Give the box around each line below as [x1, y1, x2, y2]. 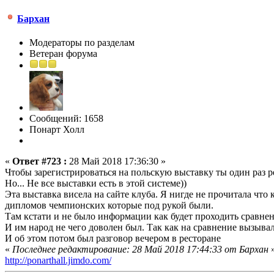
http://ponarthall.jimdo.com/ [5, 255, 111, 266]
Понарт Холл [29, 124, 84, 135]
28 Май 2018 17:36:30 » [67, 156, 166, 167]
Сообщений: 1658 [29, 113, 103, 124]
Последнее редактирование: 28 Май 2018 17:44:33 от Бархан [12, 244, 268, 255]
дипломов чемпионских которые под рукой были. [5, 200, 213, 211]
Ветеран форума [29, 48, 97, 59]
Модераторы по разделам [29, 37, 135, 48]
